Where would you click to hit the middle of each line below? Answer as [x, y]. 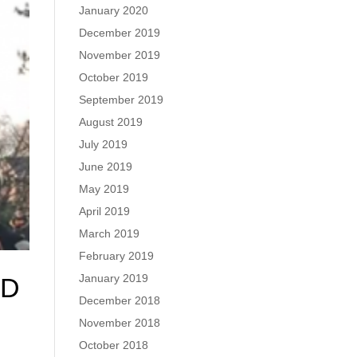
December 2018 [119, 300]
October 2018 [113, 345]
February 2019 [116, 256]
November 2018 [119, 323]
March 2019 [109, 233]
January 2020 [113, 10]
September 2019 [121, 100]
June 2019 [105, 167]
